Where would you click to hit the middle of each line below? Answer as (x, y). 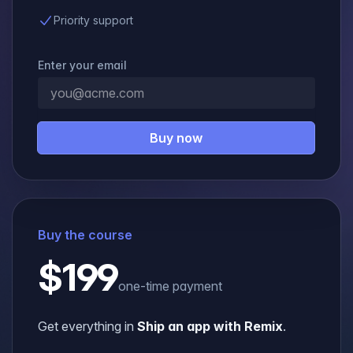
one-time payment (171, 286)
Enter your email (82, 65)
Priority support (93, 20)
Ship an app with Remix (210, 326)
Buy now (176, 138)
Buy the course (85, 235)
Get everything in (86, 326)
